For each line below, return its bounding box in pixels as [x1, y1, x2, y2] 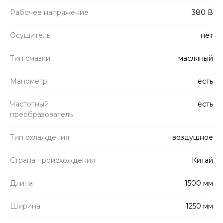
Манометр [10, 76, 47, 86]
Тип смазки [10, 53, 50, 63]
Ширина [10, 201, 40, 211]
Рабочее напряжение [10, 7, 89, 17]
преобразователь [10, 110, 73, 119]
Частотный [10, 99, 49, 109]
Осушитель [10, 30, 50, 40]
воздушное [172, 132, 213, 142]
